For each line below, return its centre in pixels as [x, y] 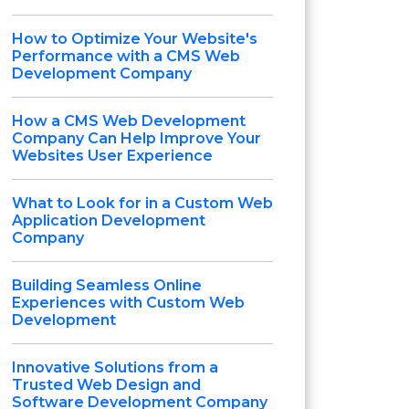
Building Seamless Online [107, 285]
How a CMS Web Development [129, 121]
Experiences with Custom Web [128, 303]
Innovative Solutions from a [115, 367]
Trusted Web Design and [106, 385]
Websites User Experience [112, 156]
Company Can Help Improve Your [136, 138]
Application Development [109, 220]
